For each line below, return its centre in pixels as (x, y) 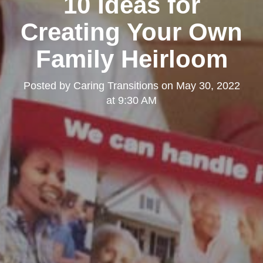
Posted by (48, 85)
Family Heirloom (131, 59)
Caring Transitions (116, 85)
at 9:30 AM (131, 100)
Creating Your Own (131, 32)
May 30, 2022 (208, 85)
